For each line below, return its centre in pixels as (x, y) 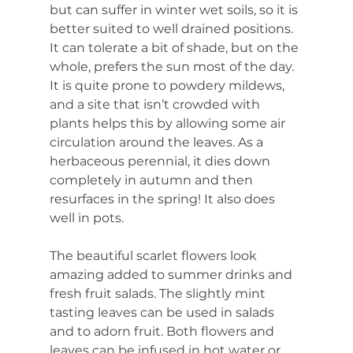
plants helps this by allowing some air (169, 123)
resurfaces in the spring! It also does (163, 199)
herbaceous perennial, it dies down (161, 161)
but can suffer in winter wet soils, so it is (175, 9)
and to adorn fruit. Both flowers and (163, 331)
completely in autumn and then (152, 180)
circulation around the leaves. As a (158, 142)
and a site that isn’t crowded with (156, 104)
